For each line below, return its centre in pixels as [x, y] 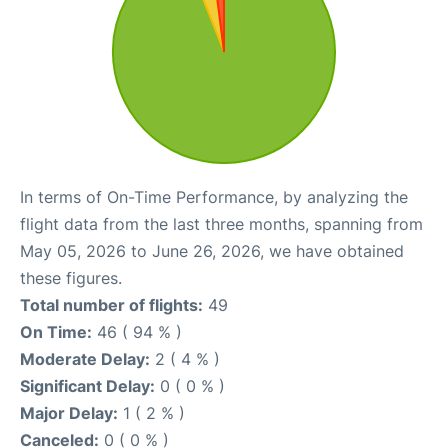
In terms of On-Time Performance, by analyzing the [214, 197]
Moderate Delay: [85, 359]
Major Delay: [69, 413]
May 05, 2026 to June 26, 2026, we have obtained [212, 251]
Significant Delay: [87, 386]
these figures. [71, 278]
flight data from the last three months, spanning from [221, 224]
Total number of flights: [111, 305]
